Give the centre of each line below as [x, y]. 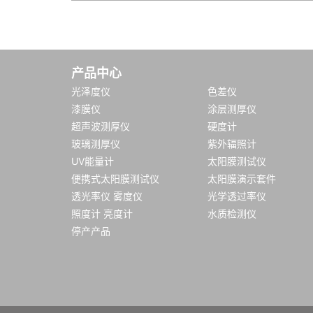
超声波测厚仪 [101, 126]
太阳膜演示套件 [242, 179]
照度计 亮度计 [102, 213]
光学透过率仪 [237, 196]
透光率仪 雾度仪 [107, 196]
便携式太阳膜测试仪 [115, 179]
